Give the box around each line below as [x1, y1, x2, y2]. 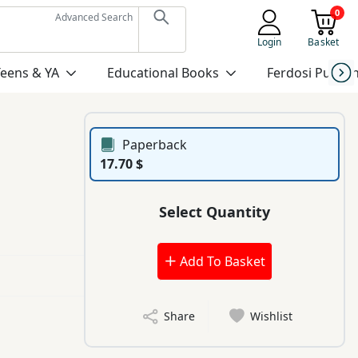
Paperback [122, 136, 188, 154]
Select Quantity [159, 201, 271, 221]
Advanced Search [54, 10, 133, 24]
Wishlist [250, 308, 293, 324]
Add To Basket [176, 253, 265, 271]
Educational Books [106, 64, 219, 82]
